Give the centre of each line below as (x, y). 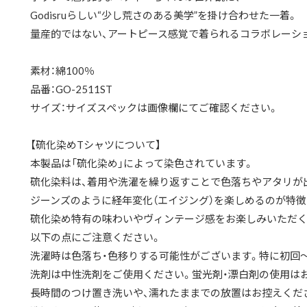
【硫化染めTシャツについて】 (96, 145)
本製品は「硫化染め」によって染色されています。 (142, 163)
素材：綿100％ (62, 71)
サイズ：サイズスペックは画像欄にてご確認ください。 (154, 108)
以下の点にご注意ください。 (96, 237)
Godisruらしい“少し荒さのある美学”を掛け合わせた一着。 (164, 15)
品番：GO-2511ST (71, 89)
